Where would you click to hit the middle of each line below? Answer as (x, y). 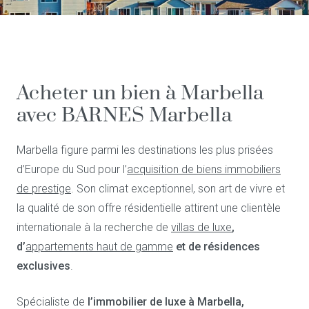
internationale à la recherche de (94, 227)
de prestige (44, 189)
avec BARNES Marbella (124, 116)
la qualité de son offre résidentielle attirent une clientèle (149, 208)
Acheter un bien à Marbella (140, 93)
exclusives (43, 266)
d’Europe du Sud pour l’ (72, 169)
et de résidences (217, 247)
